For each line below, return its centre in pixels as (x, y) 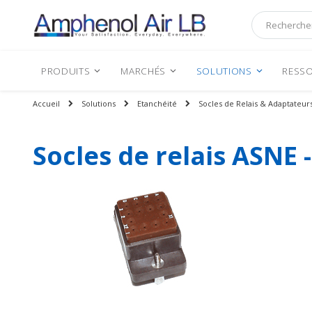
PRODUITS (66, 70)
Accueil (46, 104)
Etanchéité (157, 104)
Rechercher (275, 36)
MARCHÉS (143, 70)
